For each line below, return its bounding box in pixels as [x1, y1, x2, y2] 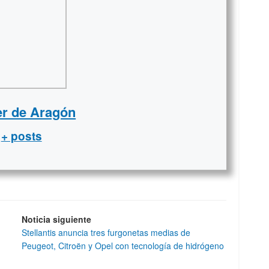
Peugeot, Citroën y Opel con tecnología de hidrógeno [21, 239, 224, 252]
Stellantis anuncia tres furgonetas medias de [21, 226, 190, 238]
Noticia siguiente [21, 213, 91, 225]
